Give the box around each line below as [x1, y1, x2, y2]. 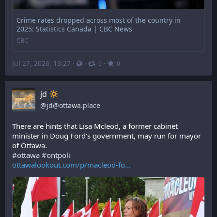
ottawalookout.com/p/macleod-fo [12, 160, 125, 170]
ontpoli [46, 150, 70, 160]
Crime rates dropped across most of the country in [16, 15, 181, 25]
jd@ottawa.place [46, 101, 100, 110]
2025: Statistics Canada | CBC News [16, 24, 132, 33]
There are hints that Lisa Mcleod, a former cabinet [12, 121, 178, 131]
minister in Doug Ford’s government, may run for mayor [12, 131, 201, 140]
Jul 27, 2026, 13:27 [12, 58, 71, 68]
